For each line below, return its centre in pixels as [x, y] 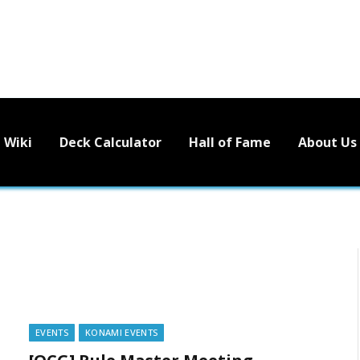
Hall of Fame [230, 142]
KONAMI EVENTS [121, 332]
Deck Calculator [110, 142]
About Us [327, 142]
